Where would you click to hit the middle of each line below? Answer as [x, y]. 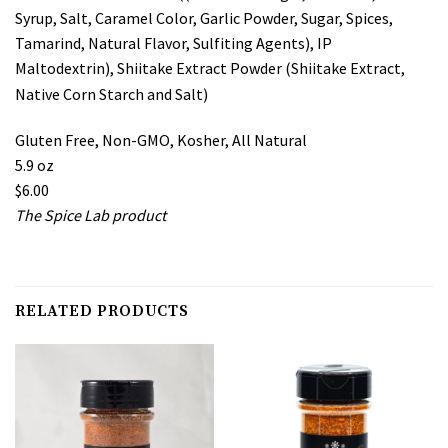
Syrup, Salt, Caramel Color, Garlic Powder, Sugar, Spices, [204, 18]
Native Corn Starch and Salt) [111, 94]
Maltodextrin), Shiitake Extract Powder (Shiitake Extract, [210, 68]
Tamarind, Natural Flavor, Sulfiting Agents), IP [173, 43]
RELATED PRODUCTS [102, 311]
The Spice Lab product [90, 215]
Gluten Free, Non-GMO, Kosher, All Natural [161, 140]
